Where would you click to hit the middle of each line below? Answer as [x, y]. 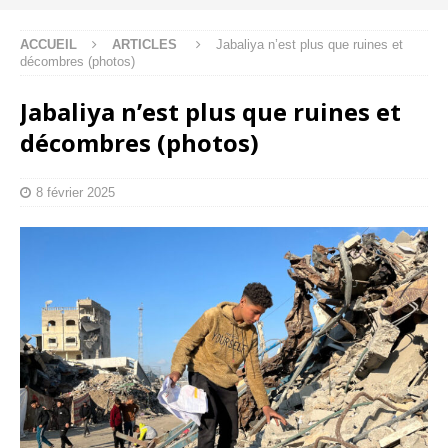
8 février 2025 [75, 192]
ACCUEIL [48, 44]
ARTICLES [144, 44]
